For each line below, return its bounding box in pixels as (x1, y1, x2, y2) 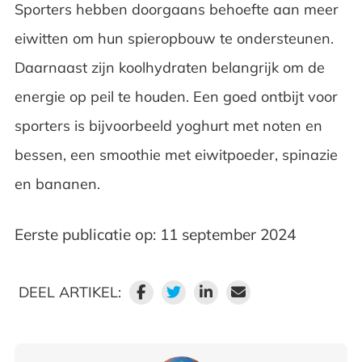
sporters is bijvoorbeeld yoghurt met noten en (14, 116, 322, 135)
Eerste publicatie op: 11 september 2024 (14, 224, 296, 244)
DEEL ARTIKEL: (18, 282, 121, 301)
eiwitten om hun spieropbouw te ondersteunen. (14, 28, 334, 48)
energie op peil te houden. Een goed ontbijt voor (14, 86, 338, 106)
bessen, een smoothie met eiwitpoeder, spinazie (14, 145, 338, 164)
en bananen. (14, 174, 104, 193)
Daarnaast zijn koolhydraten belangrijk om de (14, 57, 325, 77)
